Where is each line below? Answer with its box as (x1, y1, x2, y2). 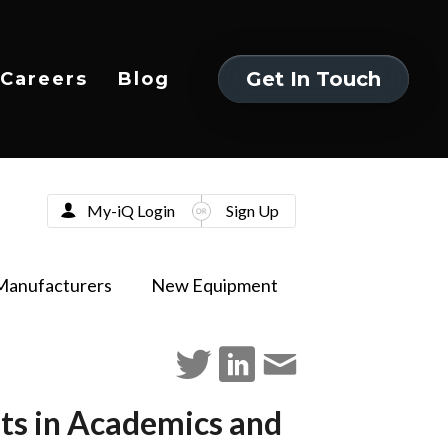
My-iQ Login (86, 200, 175, 220)
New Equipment (150, 274, 278, 296)
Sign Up (225, 200, 279, 220)
